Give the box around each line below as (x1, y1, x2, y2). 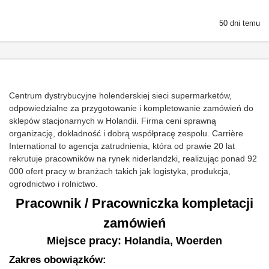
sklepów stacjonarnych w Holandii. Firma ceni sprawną (9, 116, 216, 125)
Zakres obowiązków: (9, 254, 106, 265)
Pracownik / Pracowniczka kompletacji (16, 196, 253, 211)
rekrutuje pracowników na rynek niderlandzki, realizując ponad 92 (9, 154, 257, 163)
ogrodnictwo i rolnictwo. (9, 179, 98, 189)
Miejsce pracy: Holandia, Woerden (47, 235, 222, 247)
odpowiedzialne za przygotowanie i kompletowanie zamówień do (9, 103, 253, 113)
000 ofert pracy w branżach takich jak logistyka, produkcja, (9, 166, 231, 176)
